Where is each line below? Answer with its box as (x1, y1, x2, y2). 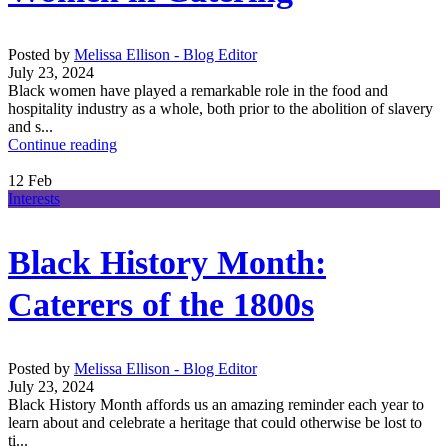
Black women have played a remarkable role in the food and (8, 81, 388, 99)
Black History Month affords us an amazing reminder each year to (8, 395, 424, 413)
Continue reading (8, 135, 117, 153)
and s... (8, 117, 53, 135)
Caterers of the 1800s (8, 285, 314, 323)
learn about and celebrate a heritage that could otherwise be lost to (8, 413, 422, 431)
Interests (8, 189, 60, 207)
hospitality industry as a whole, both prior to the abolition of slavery (8, 99, 433, 117)
